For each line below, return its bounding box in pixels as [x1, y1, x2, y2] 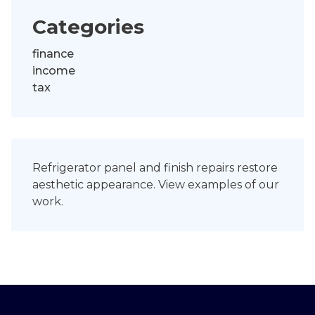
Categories [32, 15, 144, 39]
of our [242, 178, 279, 192]
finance [32, 47, 74, 61]
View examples [158, 178, 242, 192]
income [32, 64, 75, 78]
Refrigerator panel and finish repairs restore [32, 161, 278, 175]
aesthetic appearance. [32, 178, 158, 192]
